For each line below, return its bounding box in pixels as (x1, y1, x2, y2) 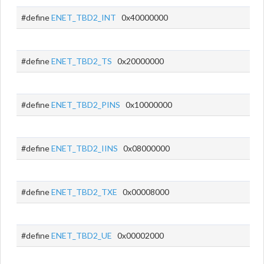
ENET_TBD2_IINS (51, 143, 118, 153)
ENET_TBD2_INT (51, 12, 116, 22)
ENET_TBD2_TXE (51, 187, 117, 197)
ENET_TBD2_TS (51, 56, 112, 66)
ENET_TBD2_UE (51, 230, 112, 240)
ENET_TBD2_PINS (51, 100, 120, 110)
